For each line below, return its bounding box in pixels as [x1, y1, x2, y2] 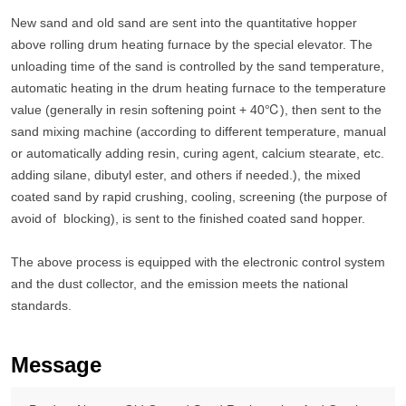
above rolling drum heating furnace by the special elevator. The [11, 37, 372, 53]
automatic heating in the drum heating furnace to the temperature [11, 81, 386, 96]
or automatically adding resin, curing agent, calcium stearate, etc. [11, 146, 384, 161]
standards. [11, 298, 72, 314]
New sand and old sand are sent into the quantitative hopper [11, 15, 357, 31]
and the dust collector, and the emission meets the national [11, 276, 348, 292]
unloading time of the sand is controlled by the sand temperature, [11, 59, 384, 74]
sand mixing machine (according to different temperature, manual [11, 124, 386, 140]
